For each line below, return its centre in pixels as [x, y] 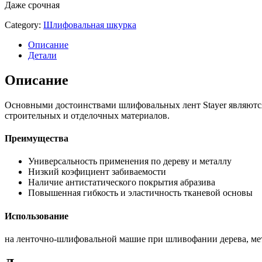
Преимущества [37, 139]
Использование [37, 216]
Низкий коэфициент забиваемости [97, 172]
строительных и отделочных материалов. [87, 115]
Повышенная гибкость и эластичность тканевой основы [140, 193]
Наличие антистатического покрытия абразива [122, 182]
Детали [42, 56]
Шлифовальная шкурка [90, 25]
